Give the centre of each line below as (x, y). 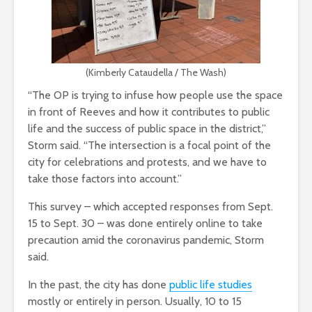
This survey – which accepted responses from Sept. (150, 207)
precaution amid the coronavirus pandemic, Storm (146, 240)
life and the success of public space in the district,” (147, 129)
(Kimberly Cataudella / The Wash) (156, 73)
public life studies (211, 285)
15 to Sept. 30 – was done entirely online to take (145, 224)
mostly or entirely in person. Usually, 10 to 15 (135, 302)
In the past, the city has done (99, 285)
